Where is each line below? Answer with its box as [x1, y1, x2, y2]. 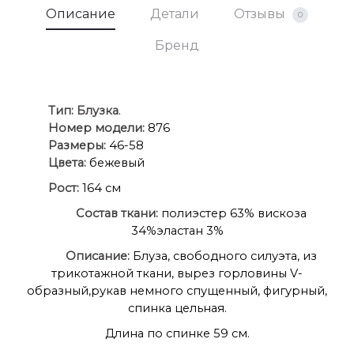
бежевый [86, 155, 145, 170]
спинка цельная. [127, 300, 227, 315]
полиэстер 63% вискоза [158, 205, 307, 220]
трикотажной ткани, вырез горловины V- [51, 265, 303, 281]
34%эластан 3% [130, 223, 224, 238]
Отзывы [234, 6, 288, 21]
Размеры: [48, 137, 109, 153]
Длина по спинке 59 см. [104, 326, 250, 341]
